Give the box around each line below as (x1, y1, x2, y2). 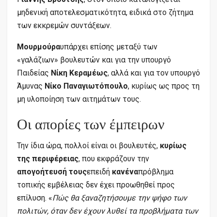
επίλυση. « (17, 193, 52, 202)
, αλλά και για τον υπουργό (108, 68, 200, 77)
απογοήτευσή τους (17, 167, 87, 176)
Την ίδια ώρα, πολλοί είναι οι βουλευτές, (17, 140, 160, 150)
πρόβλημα (138, 167, 173, 176)
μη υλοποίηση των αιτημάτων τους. (17, 94, 141, 104)
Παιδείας (17, 68, 51, 77)
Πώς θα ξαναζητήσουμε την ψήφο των (52, 193, 187, 202)
